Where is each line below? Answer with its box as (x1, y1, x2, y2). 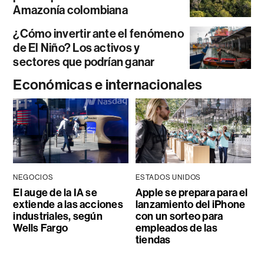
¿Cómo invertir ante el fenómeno (13, 27, 184, 41)
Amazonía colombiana (13, 3, 128, 18)
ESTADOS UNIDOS (135, 173, 202, 182)
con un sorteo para (135, 210, 223, 223)
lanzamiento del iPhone (135, 198, 246, 212)
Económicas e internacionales (13, 77, 203, 94)
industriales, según (13, 210, 103, 223)
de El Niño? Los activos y (13, 41, 140, 55)
